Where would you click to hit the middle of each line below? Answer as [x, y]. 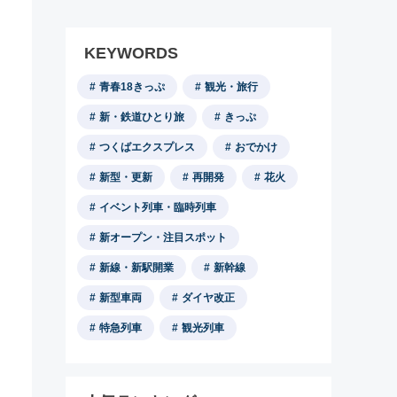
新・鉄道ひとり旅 [142, 117]
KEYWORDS [131, 53]
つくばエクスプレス [147, 147]
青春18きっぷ [132, 87]
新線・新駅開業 [136, 268]
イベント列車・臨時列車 [158, 207]
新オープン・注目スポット [163, 237]
